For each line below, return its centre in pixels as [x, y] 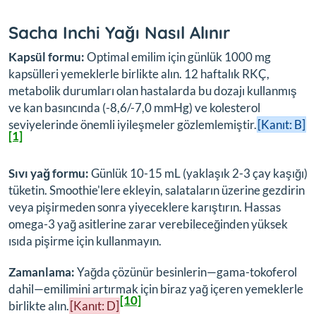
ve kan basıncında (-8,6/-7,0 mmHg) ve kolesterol [134, 108]
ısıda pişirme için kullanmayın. [85, 241]
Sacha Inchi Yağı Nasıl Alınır [119, 33]
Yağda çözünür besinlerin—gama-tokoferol [186, 272]
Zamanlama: [42, 272]
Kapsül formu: [47, 57]
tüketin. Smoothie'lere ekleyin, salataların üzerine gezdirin [157, 190]
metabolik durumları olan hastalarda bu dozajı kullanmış [153, 91]
